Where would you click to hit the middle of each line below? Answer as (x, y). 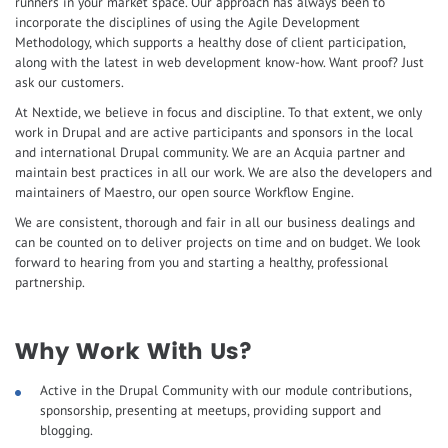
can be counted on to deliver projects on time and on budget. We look (217, 242)
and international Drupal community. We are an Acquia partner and (210, 152)
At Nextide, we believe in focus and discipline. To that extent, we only (218, 112)
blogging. (66, 430)
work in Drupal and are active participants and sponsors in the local (214, 132)
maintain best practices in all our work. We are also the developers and (223, 172)
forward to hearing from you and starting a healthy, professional (201, 262)
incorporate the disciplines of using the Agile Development (187, 22)
